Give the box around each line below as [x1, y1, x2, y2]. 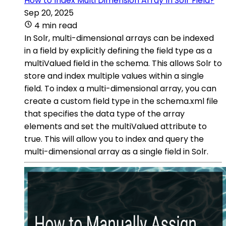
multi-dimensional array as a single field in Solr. [24, 145, 208, 157]
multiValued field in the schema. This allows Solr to [24, 57, 222, 69]
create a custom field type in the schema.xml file [24, 95, 218, 107]
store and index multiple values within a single [24, 70, 204, 82]
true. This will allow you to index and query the [24, 133, 204, 145]
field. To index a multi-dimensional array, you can [24, 82, 216, 94]
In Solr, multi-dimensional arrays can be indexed [24, 32, 214, 44]
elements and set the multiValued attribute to [24, 120, 207, 132]
